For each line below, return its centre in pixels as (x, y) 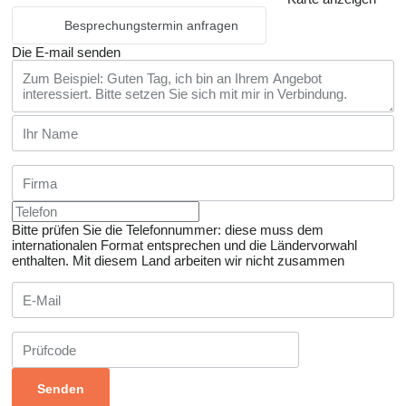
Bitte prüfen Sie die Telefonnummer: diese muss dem (168, 230)
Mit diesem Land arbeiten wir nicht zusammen (208, 261)
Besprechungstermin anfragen (151, 26)
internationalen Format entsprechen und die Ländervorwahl (184, 246)
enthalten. (40, 261)
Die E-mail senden (66, 53)
